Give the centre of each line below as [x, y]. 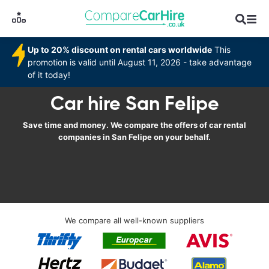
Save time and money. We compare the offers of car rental [134, 125]
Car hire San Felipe [134, 103]
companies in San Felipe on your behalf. [134, 137]
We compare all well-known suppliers [134, 220]
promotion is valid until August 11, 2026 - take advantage [140, 62]
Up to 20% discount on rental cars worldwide [120, 50]
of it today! [49, 75]
